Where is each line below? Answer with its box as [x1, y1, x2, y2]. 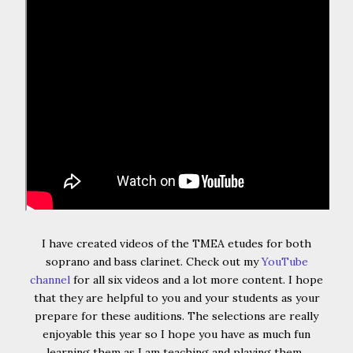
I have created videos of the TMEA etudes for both [42, 236, 311, 251]
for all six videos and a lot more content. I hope [70, 273, 323, 287]
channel [30, 273, 70, 287]
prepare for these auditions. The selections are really [35, 309, 318, 323]
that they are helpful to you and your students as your [33, 291, 320, 305]
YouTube [261, 255, 308, 269]
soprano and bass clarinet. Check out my [45, 255, 262, 269]
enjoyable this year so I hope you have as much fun [43, 327, 310, 341]
